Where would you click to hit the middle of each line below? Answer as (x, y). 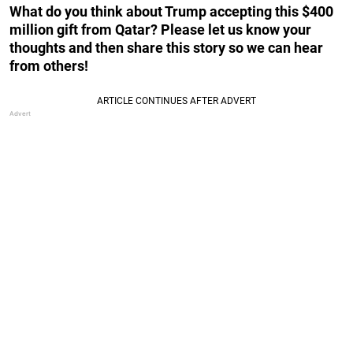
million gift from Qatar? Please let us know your (160, 29)
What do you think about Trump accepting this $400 (171, 11)
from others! (49, 65)
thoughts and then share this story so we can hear (166, 47)
